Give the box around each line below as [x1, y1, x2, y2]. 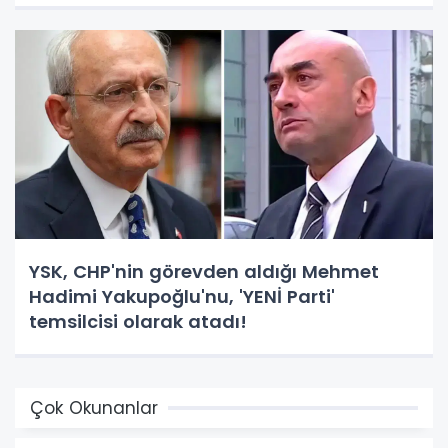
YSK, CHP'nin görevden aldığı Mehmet [29, 258, 379, 284]
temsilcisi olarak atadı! [29, 308, 247, 334]
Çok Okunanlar [30, 395, 158, 420]
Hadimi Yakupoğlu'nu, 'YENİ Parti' [29, 283, 335, 309]
